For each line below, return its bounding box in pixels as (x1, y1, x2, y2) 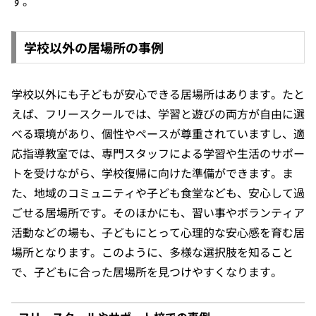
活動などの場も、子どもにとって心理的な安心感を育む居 (11, 223, 305, 241)
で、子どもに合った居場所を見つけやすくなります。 (11, 262, 282, 280)
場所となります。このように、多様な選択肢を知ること (11, 243, 293, 260)
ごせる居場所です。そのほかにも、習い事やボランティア (11, 203, 305, 221)
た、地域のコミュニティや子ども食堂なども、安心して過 (11, 183, 305, 201)
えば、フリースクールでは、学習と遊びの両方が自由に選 (11, 104, 305, 122)
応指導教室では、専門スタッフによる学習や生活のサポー (11, 144, 305, 162)
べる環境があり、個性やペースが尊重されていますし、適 (11, 124, 305, 142)
